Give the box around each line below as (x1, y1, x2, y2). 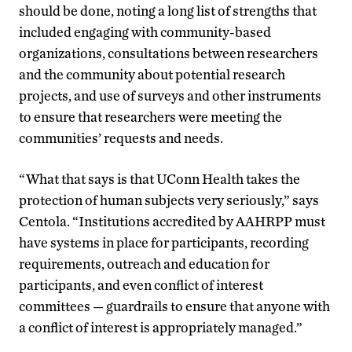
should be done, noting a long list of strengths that (19, 2, 317, 19)
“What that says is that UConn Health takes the (19, 170, 300, 187)
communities (19, 129, 98, 146)
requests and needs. (101, 129, 225, 146)
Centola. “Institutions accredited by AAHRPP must (19, 212, 325, 229)
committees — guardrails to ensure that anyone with (19, 297, 330, 314)
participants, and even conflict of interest (19, 276, 263, 293)
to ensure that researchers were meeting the (19, 108, 282, 125)
